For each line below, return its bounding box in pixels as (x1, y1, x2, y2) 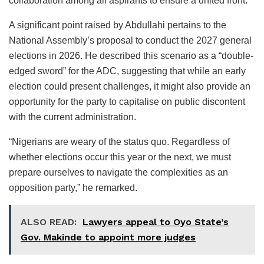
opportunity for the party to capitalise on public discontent (9, 96, 245, 107)
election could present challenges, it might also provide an (9, 81, 250, 91)
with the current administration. (9, 111, 136, 122)
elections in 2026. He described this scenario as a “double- (9, 50, 253, 61)
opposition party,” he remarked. (9, 182, 137, 193)
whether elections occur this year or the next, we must (9, 151, 231, 162)
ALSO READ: (21, 216, 77, 227)
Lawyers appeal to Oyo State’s (82, 216, 229, 227)
